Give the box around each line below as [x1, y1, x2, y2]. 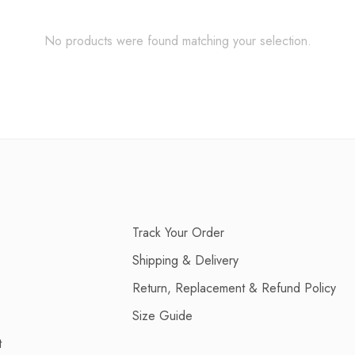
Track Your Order [132, 223, 224, 242]
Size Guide [132, 307, 193, 325]
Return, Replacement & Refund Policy [132, 279, 336, 297]
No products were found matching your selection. [44, 32, 311, 50]
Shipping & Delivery [132, 251, 239, 269]
